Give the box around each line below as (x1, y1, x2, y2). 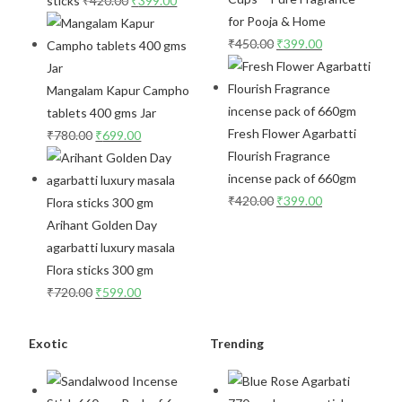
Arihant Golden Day (47, 216, 158, 232)
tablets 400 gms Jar (47, 104, 157, 120)
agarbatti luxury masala (47, 239, 176, 255)
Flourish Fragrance (228, 147, 330, 163)
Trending (210, 335, 264, 351)
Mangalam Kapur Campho (47, 82, 190, 98)
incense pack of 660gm (228, 170, 356, 186)
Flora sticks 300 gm (47, 261, 154, 277)
